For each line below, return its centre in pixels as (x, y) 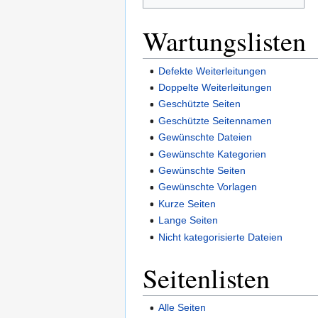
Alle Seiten (182, 308)
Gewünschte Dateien (205, 137)
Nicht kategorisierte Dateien (221, 237)
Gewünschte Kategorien (213, 154)
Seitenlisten (206, 278)
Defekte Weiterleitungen (213, 71)
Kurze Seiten (187, 203)
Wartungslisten (224, 41)
